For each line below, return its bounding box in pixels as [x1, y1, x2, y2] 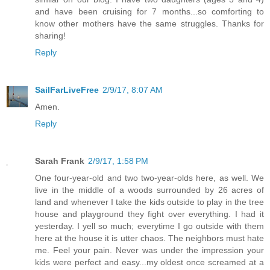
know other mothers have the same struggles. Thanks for [35, 19, 264, 29]
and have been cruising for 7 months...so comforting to [35, 7, 264, 17]
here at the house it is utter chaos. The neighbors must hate [35, 233, 264, 243]
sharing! [35, 31, 66, 41]
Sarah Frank [35, 156, 84, 166]
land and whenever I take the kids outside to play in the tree [35, 197, 264, 207]
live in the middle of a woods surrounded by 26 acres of [35, 185, 264, 195]
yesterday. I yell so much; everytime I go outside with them [35, 221, 264, 231]
